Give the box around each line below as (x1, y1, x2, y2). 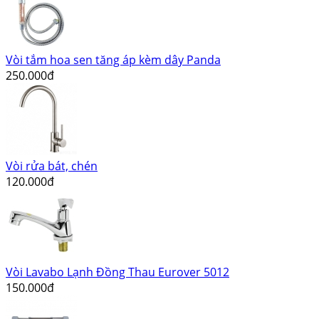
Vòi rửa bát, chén (6, 158, 98, 174)
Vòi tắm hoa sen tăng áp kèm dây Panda (6, 52, 221, 68)
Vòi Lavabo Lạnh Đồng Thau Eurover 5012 (6, 264, 229, 281)
